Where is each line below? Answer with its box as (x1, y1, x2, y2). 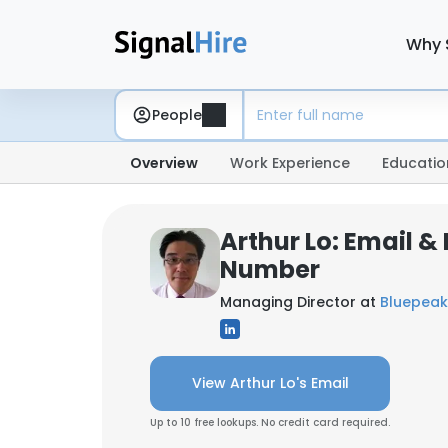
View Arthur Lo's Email (191, 373, 349, 393)
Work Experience (230, 153, 350, 173)
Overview (130, 153, 198, 173)
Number (220, 253, 320, 286)
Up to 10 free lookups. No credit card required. (150, 415, 390, 430)
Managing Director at (220, 292, 380, 312)
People (152, 104, 202, 125)
